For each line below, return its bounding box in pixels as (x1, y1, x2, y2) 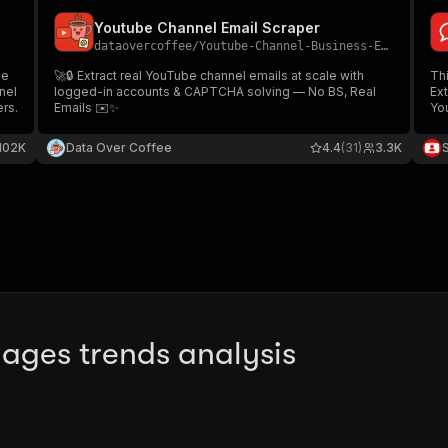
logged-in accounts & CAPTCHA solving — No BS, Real (54, 84, 376, 100)
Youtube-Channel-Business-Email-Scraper (199, 39, 381, 54)
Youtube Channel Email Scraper (94, 19, 320, 37)
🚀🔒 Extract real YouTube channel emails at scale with (54, 68, 364, 84)
